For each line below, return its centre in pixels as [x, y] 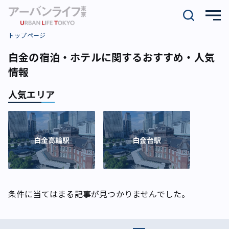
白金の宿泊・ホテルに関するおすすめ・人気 [111, 57]
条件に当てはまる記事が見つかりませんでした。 [99, 194]
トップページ [27, 35]
